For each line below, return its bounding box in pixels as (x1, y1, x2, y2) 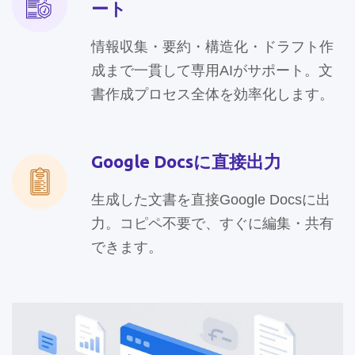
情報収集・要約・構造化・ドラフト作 (91, 39, 334, 55)
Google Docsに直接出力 (91, 151, 281, 171)
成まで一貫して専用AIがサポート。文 (91, 63, 333, 78)
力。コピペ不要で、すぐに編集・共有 (91, 216, 334, 231)
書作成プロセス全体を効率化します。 (91, 86, 334, 102)
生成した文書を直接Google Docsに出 (91, 192, 330, 208)
